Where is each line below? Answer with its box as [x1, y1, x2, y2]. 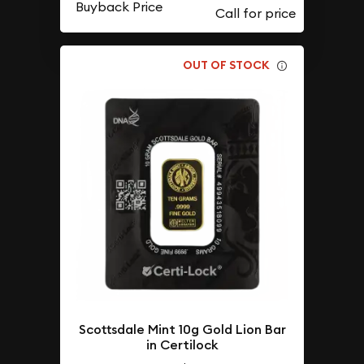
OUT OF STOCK [183, 58, 271, 73]
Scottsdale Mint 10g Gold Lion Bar [78, 320, 286, 338]
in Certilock [145, 336, 219, 353]
